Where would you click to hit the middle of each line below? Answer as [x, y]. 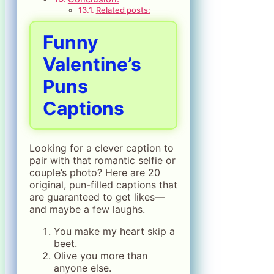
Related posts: [123, 10]
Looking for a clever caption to [102, 148]
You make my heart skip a [114, 231]
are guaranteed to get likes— [97, 197]
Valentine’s [92, 65]
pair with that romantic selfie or [102, 161]
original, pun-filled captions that [103, 185]
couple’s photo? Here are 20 [95, 173]
